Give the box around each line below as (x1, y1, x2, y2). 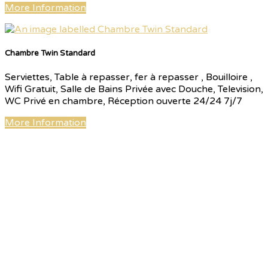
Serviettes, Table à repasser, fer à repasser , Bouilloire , (5, 71, 252, 84)
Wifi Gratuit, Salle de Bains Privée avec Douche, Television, (5, 83, 263, 96)
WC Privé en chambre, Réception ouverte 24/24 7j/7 (5, 95, 242, 108)
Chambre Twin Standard (5, 48, 95, 58)
